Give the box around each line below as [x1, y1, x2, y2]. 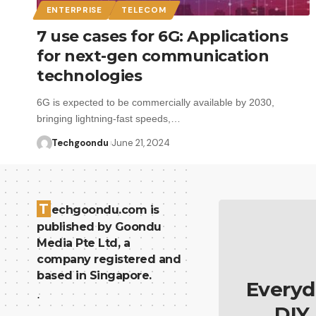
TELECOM [121, 4, 166, 16]
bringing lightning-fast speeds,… [37, 112, 181, 124]
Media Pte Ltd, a [37, 236, 130, 250]
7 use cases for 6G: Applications [37, 26, 288, 46]
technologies [37, 66, 142, 85]
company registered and [37, 253, 181, 266]
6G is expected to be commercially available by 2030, [37, 96, 274, 108]
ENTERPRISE [46, 4, 102, 16]
